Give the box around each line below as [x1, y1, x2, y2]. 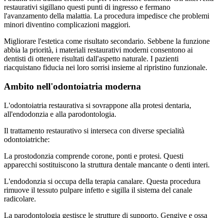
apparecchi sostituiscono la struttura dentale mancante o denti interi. [4, 160, 210, 169]
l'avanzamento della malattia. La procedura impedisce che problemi [4, 12, 209, 20]
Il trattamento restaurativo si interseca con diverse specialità [4, 126, 184, 135]
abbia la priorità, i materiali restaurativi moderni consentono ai [4, 46, 193, 54]
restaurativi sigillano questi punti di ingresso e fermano [4, 3, 170, 12]
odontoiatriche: [4, 135, 50, 144]
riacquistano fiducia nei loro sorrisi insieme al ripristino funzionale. [4, 63, 207, 72]
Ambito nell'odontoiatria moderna [4, 81, 141, 91]
